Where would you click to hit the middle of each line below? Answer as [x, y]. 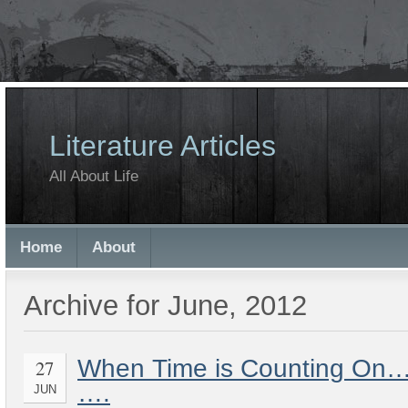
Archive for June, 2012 [165, 306]
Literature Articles [163, 146]
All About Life [94, 176]
